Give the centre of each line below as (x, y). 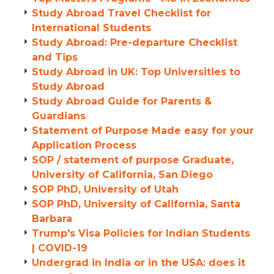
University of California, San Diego (122, 175)
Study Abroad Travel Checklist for (121, 13)
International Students (91, 28)
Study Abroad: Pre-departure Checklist (135, 43)
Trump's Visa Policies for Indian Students (141, 233)
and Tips (55, 57)
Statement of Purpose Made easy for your (143, 131)
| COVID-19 (60, 248)
